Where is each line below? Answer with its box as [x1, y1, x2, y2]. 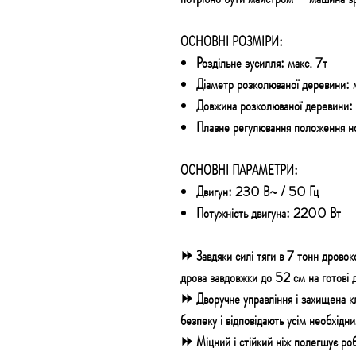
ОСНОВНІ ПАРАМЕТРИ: [180, 160, 298, 180]
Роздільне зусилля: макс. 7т [196, 52, 327, 73]
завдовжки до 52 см [207, 267, 308, 288]
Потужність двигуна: [196, 203, 293, 223]
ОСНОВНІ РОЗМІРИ [180, 31, 279, 52]
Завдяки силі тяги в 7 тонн [196, 246, 322, 266]
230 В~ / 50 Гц [235, 181, 319, 202]
